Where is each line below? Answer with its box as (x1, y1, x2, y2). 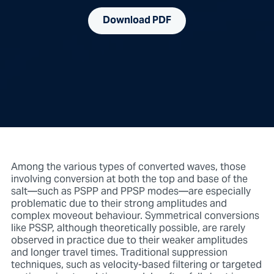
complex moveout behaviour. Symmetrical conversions (10, 206, 259, 227)
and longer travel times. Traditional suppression (10, 242, 228, 264)
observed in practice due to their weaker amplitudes (10, 230, 248, 251)
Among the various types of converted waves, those (10, 157, 246, 178)
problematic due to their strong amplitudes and (10, 193, 227, 215)
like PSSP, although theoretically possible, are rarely (10, 218, 245, 239)
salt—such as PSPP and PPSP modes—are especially (10, 181, 251, 202)
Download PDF (103, 10, 171, 31)
